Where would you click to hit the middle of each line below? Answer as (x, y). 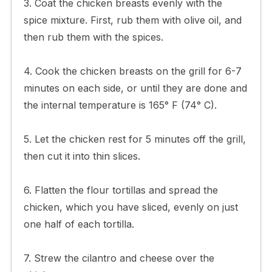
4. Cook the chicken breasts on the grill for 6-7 (132, 71)
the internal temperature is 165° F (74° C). (120, 105)
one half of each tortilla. (79, 224)
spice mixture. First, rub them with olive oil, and (132, 20)
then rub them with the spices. (93, 37)
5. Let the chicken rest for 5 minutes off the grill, (134, 139)
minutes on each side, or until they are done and (135, 88)
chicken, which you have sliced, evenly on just (131, 207)
